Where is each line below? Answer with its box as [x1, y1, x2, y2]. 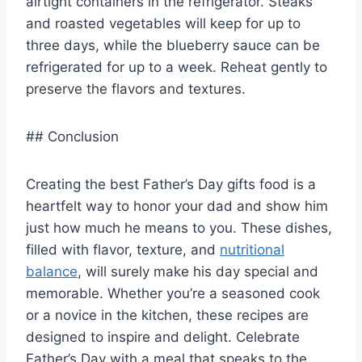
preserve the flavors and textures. [26, 80, 246, 97]
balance [26, 263, 78, 280]
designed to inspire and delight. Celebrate [26, 328, 300, 345]
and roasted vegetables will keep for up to [26, 15, 301, 32]
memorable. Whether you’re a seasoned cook [26, 284, 320, 301]
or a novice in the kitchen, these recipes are [26, 306, 309, 323]
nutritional [220, 241, 284, 258]
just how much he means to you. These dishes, [26, 219, 332, 236]
